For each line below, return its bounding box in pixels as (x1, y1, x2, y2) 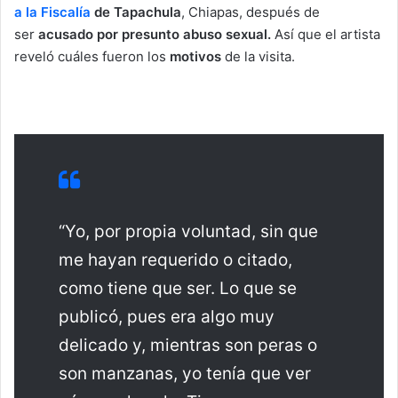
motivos (170, 47, 225, 65)
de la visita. (225, 47, 295, 65)
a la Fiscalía (14, 3, 91, 20)
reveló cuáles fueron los (14, 47, 170, 65)
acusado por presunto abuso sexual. (38, 25, 271, 43)
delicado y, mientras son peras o (59, 334, 317, 355)
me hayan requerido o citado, (59, 249, 292, 270)
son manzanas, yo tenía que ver (59, 362, 311, 384)
